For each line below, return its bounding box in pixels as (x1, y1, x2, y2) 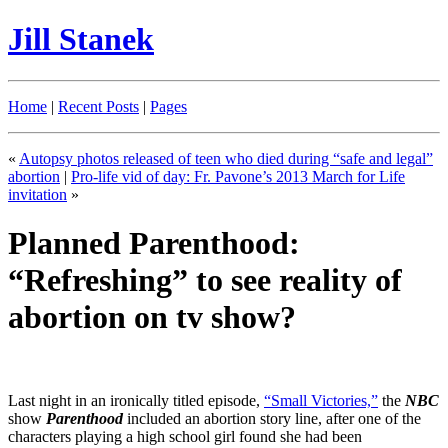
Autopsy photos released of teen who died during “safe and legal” (19, 149, 433, 167)
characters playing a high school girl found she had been (8, 427, 362, 445)
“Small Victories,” (264, 391, 378, 409)
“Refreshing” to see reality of (8, 262, 402, 299)
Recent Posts (58, 97, 139, 115)
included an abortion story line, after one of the (123, 409, 421, 427)
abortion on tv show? (8, 299, 296, 336)
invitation (8, 185, 67, 203)
